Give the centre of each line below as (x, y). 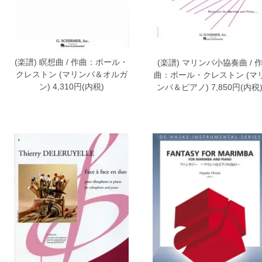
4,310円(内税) (77, 86)
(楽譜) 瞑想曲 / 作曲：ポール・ (72, 62)
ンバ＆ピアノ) (183, 87)
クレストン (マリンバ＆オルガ (71, 74)
